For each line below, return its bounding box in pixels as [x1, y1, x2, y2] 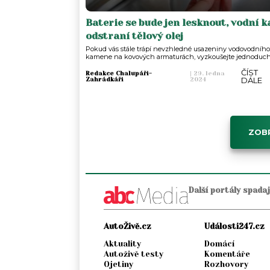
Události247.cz [204, 222, 265, 231]
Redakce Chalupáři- [86, 69, 152, 77]
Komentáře [204, 250, 250, 259]
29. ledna [192, 69, 225, 77]
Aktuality [104, 239, 141, 249]
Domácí [204, 239, 234, 249]
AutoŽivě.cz [104, 222, 151, 231]
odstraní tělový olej [86, 30, 183, 42]
